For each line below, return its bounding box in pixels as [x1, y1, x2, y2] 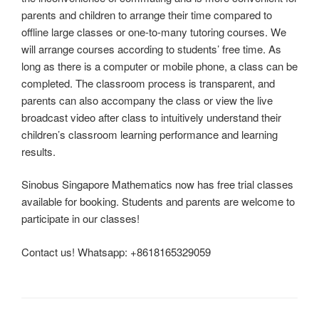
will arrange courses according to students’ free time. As [21, 41, 281, 56]
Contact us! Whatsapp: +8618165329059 [21, 244, 211, 259]
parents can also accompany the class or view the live [21, 92, 273, 108]
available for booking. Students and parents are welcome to [21, 194, 295, 209]
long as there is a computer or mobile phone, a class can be [21, 58, 298, 73]
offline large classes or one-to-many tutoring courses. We [21, 23, 286, 39]
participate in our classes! [21, 211, 140, 226]
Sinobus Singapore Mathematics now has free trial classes [21, 177, 293, 192]
